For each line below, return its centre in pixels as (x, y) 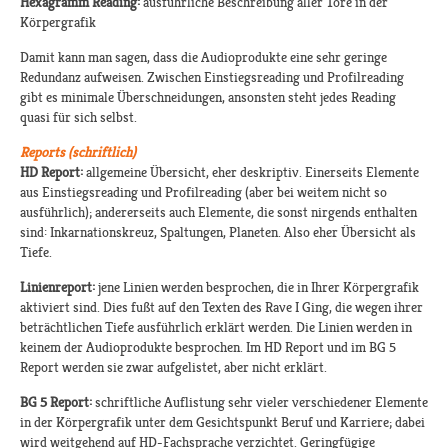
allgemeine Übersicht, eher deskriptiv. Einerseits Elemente (251, 172)
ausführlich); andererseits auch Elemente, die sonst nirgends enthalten (218, 212)
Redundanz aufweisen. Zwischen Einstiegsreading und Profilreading (212, 77)
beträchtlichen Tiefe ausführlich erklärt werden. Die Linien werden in (216, 327)
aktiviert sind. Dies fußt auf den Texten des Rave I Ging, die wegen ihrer (221, 307)
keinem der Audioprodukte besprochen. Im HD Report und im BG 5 (208, 347)
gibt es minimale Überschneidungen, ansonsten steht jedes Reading (208, 97)
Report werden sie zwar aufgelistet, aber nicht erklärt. (173, 367)
